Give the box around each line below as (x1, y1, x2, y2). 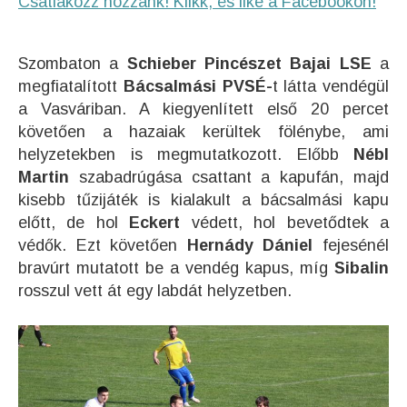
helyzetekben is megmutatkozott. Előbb (18, 145, 353, 164)
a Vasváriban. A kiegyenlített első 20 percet (18, 100, 389, 118)
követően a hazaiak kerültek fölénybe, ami (18, 123, 389, 141)
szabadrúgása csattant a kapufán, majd (69, 168, 389, 186)
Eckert (129, 213, 181, 232)
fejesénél (313, 236, 390, 254)
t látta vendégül (272, 77, 389, 95)
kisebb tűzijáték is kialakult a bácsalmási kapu (18, 191, 389, 209)
